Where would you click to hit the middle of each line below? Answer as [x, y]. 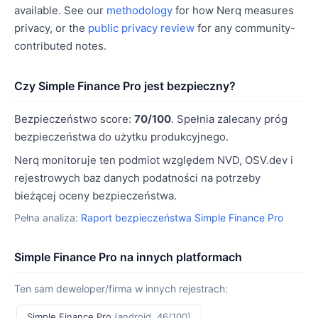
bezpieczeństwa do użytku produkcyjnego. [121, 137]
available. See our [60, 10]
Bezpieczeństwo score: [74, 119]
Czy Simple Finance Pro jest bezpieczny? [125, 86]
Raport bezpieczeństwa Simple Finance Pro [182, 218]
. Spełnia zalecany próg [229, 119]
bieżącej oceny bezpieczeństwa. [95, 196]
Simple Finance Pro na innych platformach [128, 257]
